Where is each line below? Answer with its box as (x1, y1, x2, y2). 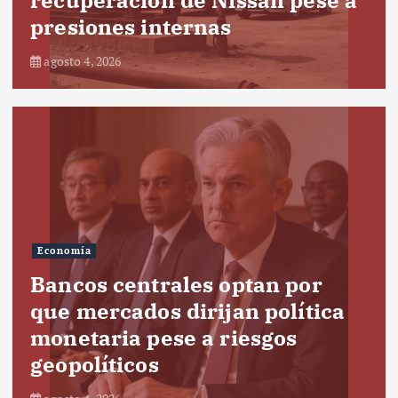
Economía (36, 244, 92, 258)
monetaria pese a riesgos (30, 322, 298, 352)
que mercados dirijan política (30, 296, 346, 325)
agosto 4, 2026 (41, 52, 122, 69)
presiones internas (30, 12, 232, 41)
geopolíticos (30, 349, 159, 378)
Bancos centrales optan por (30, 269, 322, 298)
